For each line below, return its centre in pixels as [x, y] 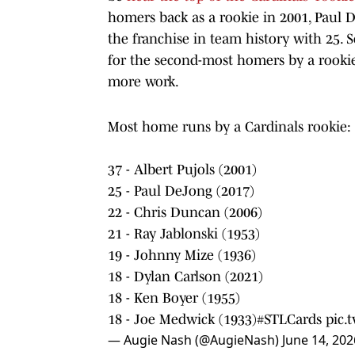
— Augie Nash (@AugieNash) [195, 340]
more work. [143, 81]
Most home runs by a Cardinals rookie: [229, 126]
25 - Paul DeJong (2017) [181, 191]
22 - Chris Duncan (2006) [185, 212]
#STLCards [289, 319]
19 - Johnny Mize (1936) [182, 255]
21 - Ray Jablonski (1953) [184, 233]
